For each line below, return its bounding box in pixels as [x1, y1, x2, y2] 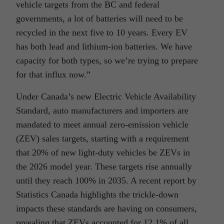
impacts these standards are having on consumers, [16, 203, 197, 213]
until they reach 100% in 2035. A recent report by [16, 175, 196, 185]
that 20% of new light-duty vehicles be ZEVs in [16, 147, 190, 157]
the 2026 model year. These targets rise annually [16, 161, 192, 171]
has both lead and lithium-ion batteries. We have [16, 41, 192, 51]
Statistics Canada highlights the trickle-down [16, 189, 178, 199]
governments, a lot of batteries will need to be [16, 13, 183, 23]
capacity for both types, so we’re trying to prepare [16, 55, 198, 65]
